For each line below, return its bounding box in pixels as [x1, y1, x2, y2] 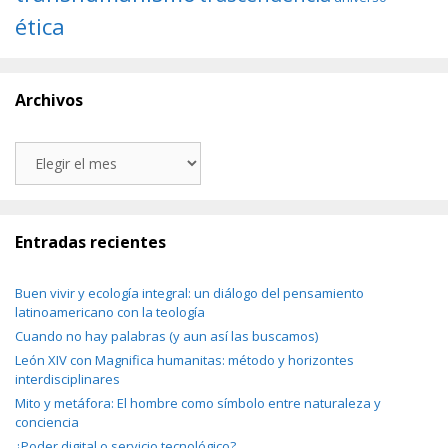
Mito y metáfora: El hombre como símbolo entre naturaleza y [15, 393, 381, 412]
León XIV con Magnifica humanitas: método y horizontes [15, 350, 354, 369]
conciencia [15, 412, 79, 431]
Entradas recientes [15, 230, 166, 253]
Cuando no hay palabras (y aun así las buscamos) [15, 326, 318, 345]
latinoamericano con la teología [15, 302, 205, 321]
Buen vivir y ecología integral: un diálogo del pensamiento [15, 283, 364, 302]
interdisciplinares [15, 369, 120, 388]
